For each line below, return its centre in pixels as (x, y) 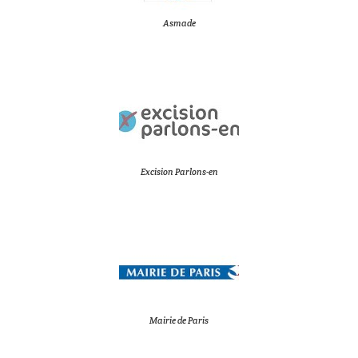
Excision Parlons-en (179, 172)
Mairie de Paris (179, 320)
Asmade (179, 23)
